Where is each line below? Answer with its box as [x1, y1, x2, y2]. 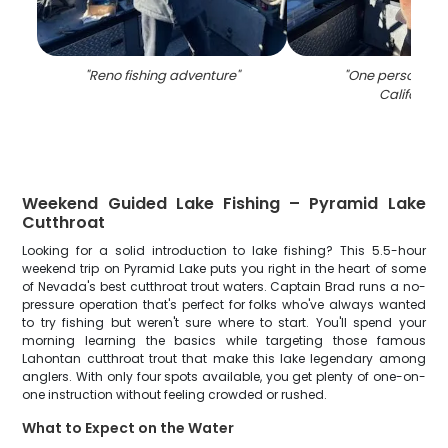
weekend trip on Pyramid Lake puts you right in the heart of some [22, 260, 426, 277]
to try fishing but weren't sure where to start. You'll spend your [22, 314, 426, 331]
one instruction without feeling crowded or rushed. [22, 386, 328, 403]
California [379, 85, 442, 104]
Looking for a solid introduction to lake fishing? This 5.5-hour [22, 242, 426, 259]
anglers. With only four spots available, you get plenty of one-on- [22, 368, 426, 385]
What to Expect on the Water [22, 418, 235, 438]
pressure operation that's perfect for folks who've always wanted [22, 296, 426, 313]
